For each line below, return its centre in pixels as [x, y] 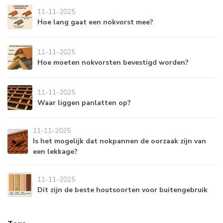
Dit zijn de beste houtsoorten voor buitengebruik [122, 190]
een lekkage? [56, 152]
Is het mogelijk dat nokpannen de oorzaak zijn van [120, 141]
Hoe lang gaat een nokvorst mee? [95, 22]
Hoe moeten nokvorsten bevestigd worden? [113, 63]
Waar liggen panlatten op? [84, 103]
